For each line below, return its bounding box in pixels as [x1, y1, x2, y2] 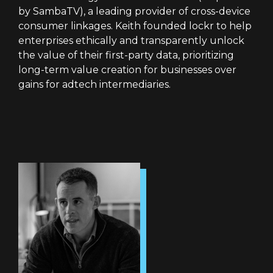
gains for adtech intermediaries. [18, 79, 171, 90]
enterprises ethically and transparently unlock [18, 35, 244, 46]
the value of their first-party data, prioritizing [18, 49, 234, 61]
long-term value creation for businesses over [18, 64, 236, 76]
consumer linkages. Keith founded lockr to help [18, 20, 252, 32]
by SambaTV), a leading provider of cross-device [18, 5, 250, 17]
